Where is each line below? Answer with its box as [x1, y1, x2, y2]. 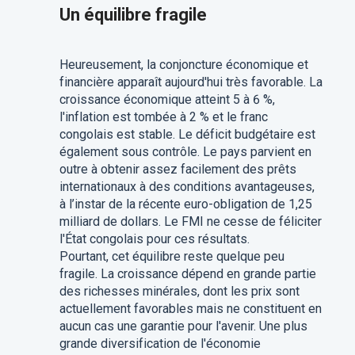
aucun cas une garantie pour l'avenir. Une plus [59, 319, 307, 334]
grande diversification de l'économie [59, 336, 261, 351]
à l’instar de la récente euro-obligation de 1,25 [59, 197, 312, 212]
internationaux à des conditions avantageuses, [59, 179, 315, 194]
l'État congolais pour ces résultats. [59, 231, 250, 246]
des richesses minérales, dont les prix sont [59, 284, 300, 299]
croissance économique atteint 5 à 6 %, [59, 92, 275, 107]
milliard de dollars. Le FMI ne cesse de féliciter [59, 214, 322, 229]
